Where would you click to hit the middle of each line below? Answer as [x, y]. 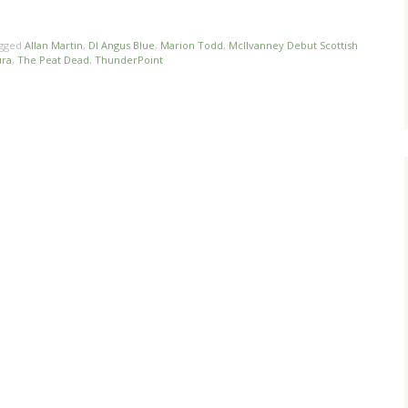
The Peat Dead [53, 60]
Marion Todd [192, 46]
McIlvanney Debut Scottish [293, 46]
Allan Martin [54, 46]
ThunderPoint [129, 60]
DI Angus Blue [122, 46]
